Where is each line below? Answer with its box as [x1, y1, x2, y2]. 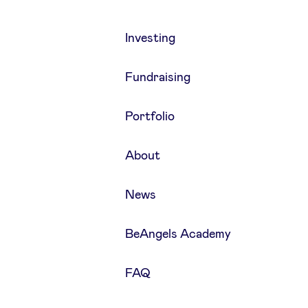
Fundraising [124, 71, 190, 85]
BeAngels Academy [124, 228, 231, 241]
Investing [124, 32, 175, 45]
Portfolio [124, 111, 175, 124]
